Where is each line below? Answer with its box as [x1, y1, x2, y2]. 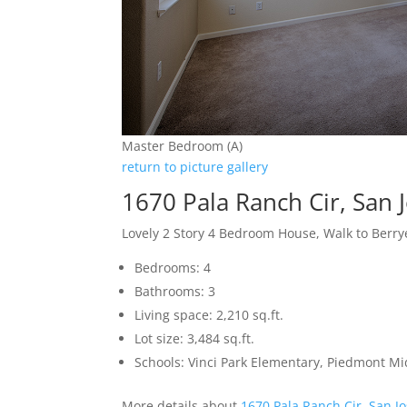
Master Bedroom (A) [122, 137, 243, 155]
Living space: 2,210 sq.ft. [134, 306, 284, 324]
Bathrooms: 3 [134, 283, 216, 301]
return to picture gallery [122, 158, 269, 176]
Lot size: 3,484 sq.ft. [134, 330, 255, 348]
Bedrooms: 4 [134, 259, 212, 277]
